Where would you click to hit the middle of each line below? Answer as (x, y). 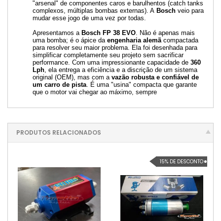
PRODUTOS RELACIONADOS (59, 133)
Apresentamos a (57, 33)
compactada (180, 40)
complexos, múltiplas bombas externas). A (94, 11)
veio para (190, 11)
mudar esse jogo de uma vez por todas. (89, 18)
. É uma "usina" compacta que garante (142, 84)
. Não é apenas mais (165, 33)
